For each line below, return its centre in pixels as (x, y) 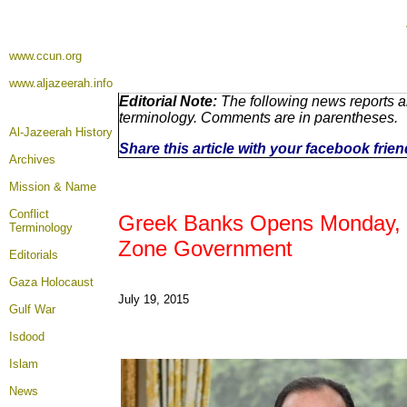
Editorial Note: (168, 101)
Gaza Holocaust (51, 282)
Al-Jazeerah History (61, 132)
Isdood (27, 337)
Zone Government (205, 248)
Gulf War (32, 309)
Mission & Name (53, 187)
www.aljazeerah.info (61, 83)
